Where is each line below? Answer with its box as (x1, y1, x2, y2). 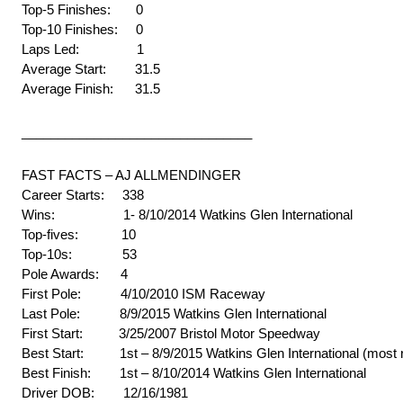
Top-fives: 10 (22, 227, 136, 243)
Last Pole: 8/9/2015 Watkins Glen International (22, 306, 327, 322)
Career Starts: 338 (22, 187, 144, 203)
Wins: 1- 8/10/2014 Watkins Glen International (22, 207, 353, 223)
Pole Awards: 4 (22, 266, 128, 282)
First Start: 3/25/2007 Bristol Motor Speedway (22, 326, 320, 342)
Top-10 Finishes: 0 (22, 22, 143, 38)
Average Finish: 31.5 (22, 81, 160, 97)
